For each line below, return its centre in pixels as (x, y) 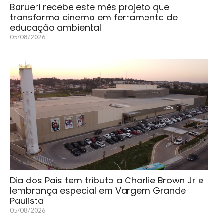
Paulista (27, 201)
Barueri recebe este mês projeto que (90, 7)
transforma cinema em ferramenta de (94, 18)
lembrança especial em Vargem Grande (98, 191)
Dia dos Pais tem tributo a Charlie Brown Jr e (107, 181)
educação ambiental (55, 28)
